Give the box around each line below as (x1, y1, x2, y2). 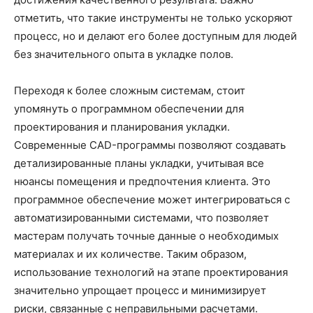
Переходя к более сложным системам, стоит (14, 84, 245, 98)
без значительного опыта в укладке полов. (14, 48, 233, 61)
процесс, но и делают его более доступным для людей (14, 29, 297, 43)
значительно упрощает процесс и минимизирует (14, 284, 266, 298)
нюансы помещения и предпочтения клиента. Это (14, 175, 270, 189)
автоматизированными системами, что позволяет (14, 211, 269, 225)
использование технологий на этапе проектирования (14, 265, 288, 279)
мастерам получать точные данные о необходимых (14, 229, 279, 243)
